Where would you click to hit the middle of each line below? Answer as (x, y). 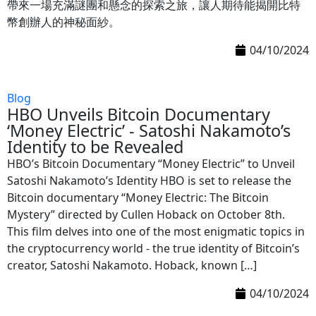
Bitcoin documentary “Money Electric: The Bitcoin (138, 197)
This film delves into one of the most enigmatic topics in (156, 231)
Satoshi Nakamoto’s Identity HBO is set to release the (149, 181)
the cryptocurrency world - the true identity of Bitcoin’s (153, 248)
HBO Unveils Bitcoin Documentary (139, 114)
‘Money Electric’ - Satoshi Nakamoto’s (149, 130)
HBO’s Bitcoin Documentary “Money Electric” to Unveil (151, 164)
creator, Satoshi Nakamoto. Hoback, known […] (132, 265)
